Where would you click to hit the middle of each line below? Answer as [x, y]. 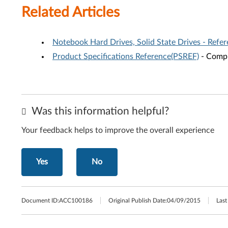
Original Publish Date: [138, 201]
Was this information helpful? [99, 111]
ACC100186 [76, 201]
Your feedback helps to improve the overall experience [118, 130]
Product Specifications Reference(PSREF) [126, 56]
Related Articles [70, 12]
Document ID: [40, 201]
